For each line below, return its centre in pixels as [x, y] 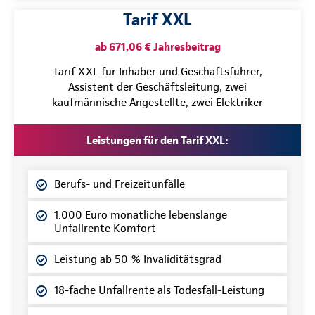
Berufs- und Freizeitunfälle [120, 184]
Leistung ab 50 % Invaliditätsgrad [138, 259]
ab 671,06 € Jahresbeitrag [157, 46]
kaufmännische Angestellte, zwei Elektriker [157, 102]
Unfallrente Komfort [105, 228]
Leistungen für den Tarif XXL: [157, 140]
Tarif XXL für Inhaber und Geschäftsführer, [157, 71]
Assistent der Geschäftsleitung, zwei [157, 86]
